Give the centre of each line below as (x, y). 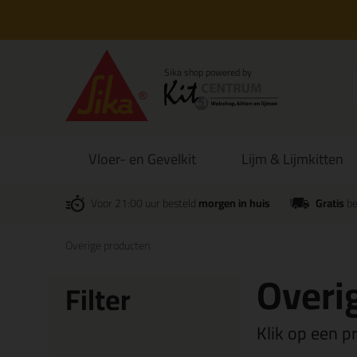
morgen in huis (234, 203)
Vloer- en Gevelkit (142, 159)
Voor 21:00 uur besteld (145, 203)
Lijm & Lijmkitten (293, 159)
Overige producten (108, 245)
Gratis (330, 203)
